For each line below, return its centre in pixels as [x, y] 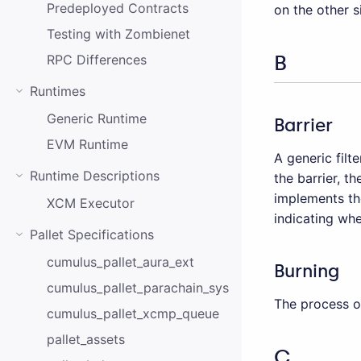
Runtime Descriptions [95, 176]
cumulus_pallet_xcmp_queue [133, 313]
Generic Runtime [96, 118]
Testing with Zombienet [118, 34]
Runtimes [58, 91]
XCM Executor [90, 203]
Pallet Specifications [92, 234]
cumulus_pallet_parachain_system [149, 288]
